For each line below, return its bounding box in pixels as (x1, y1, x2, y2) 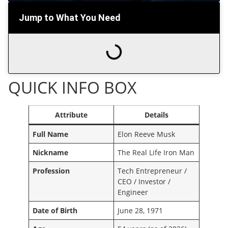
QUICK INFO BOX (8, 76, 136, 98)
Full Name (33, 129, 69, 139)
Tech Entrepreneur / (118, 165, 187, 176)
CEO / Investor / (118, 176, 171, 186)
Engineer (118, 187, 149, 197)
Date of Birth (33, 205, 78, 215)
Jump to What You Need (19, 12, 121, 23)
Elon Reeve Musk (118, 129, 176, 139)
